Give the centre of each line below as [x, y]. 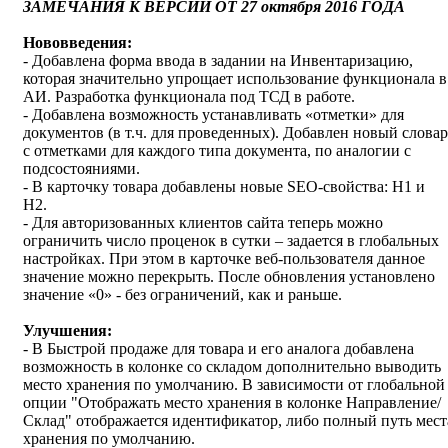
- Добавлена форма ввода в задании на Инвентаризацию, [218, 61]
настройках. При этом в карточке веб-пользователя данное [224, 259]
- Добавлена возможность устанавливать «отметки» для [213, 115]
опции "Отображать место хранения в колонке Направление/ [232, 403]
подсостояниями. [83, 169]
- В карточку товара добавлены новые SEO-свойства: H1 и [224, 187]
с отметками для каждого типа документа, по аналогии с [217, 151]
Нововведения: [77, 43]
